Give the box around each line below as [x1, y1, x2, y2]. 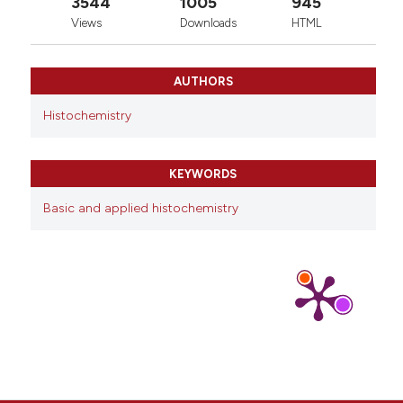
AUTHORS [173, 75, 233, 89]
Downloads [179, 16, 237, 31]
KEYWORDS [169, 167, 237, 182]
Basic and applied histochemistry [42, 201, 238, 217]
